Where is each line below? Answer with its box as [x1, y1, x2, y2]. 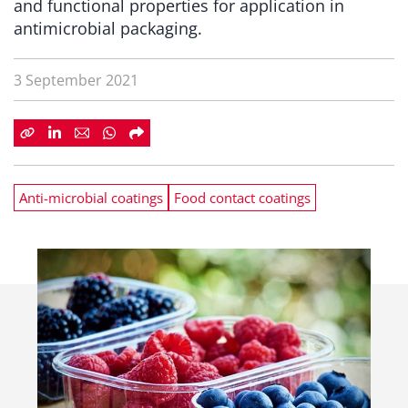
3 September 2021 [14, 70, 138, 90]
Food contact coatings [174, 189, 311, 207]
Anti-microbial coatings [19, 189, 163, 207]
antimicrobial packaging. [14, 17, 202, 39]
